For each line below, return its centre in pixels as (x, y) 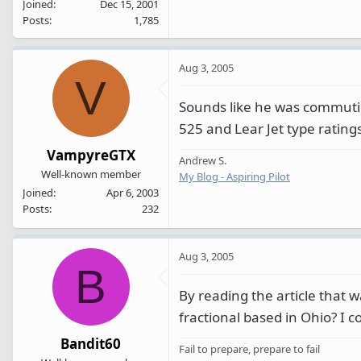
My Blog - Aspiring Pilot (234, 177)
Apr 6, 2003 (133, 192)
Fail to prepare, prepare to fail (249, 349)
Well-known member (91, 174)
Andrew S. (203, 161)
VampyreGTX (91, 155)
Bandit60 (91, 343)
